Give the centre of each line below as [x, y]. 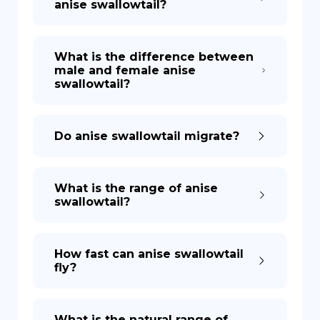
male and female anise [125, 70]
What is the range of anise [136, 188]
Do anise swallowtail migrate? [147, 136]
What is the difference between [154, 57]
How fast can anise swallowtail [149, 254]
